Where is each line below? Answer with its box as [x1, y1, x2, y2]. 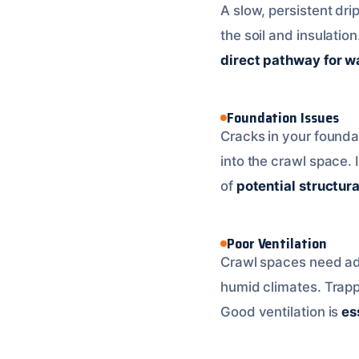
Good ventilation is [220, 304, 342, 320]
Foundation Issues [227, 107, 339, 129]
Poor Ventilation [227, 232, 327, 255]
